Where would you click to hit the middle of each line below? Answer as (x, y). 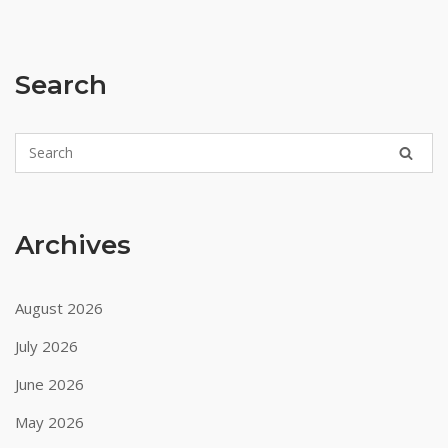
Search (61, 85)
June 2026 (49, 384)
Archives (73, 245)
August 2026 (59, 308)
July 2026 (46, 346)
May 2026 (49, 422)
